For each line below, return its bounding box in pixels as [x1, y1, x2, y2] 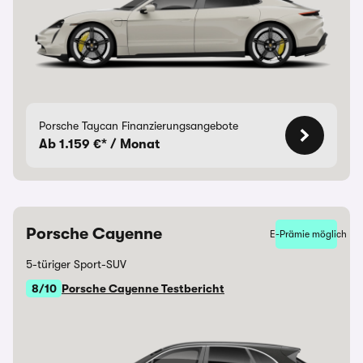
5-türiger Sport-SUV [26, 258, 126, 271]
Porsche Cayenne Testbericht [62, 282, 224, 295]
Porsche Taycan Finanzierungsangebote [39, 119, 238, 132]
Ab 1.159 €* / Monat [39, 137, 160, 152]
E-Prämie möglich [269, 228, 347, 240]
